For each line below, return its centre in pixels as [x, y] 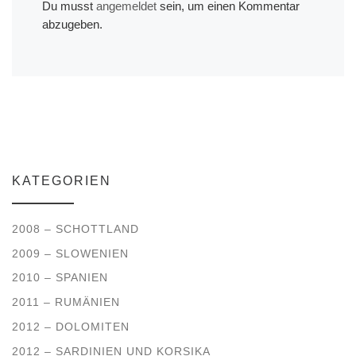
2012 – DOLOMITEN [71, 327]
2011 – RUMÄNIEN [66, 302]
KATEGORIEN [62, 181]
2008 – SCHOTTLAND [75, 228]
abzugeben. [72, 25]
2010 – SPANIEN [60, 278]
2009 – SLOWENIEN [70, 253]
